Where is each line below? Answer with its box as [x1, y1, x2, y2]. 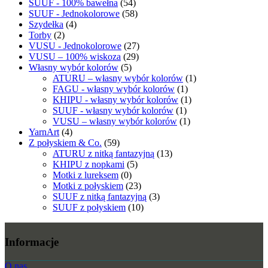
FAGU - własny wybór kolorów [53, 84, 175, 95]
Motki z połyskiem [53, 181, 123, 191]
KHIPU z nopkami [53, 159, 124, 170]
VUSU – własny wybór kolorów [53, 116, 177, 127]
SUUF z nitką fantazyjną [53, 191, 147, 202]
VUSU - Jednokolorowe [29, 41, 121, 51]
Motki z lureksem [53, 170, 118, 181]
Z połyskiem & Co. [29, 138, 102, 148]
